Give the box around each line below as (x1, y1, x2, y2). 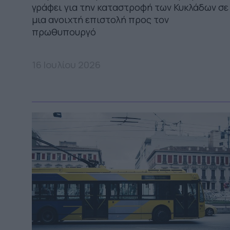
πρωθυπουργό (32, 25, 100, 38)
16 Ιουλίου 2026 (32, 58, 101, 71)
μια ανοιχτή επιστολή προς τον (32, 13, 169, 26)
